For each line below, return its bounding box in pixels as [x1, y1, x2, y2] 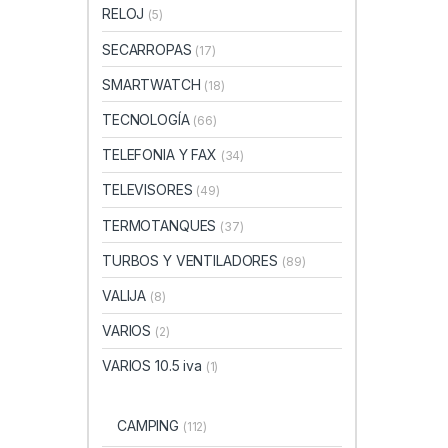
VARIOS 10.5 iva [102, 357, 206, 375]
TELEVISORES [102, 181, 197, 199]
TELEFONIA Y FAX [102, 146, 221, 164]
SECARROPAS [102, 40, 196, 58]
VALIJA [102, 286, 151, 304]
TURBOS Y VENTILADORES [102, 251, 282, 269]
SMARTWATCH [102, 75, 205, 93]
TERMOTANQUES [102, 216, 221, 234]
